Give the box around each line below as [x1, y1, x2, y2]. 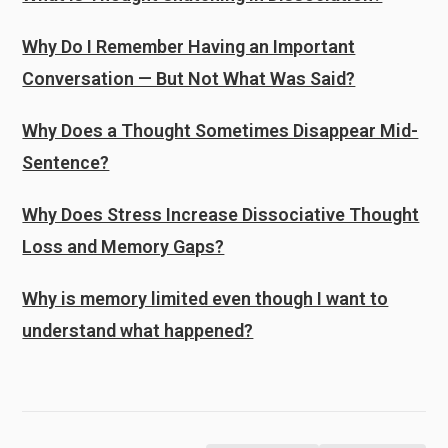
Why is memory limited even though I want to [22, 288, 389, 309]
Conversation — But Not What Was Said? [22, 68, 356, 89]
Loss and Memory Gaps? [22, 236, 225, 257]
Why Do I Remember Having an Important [22, 36, 356, 57]
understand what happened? [22, 320, 254, 341]
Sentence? [22, 152, 110, 173]
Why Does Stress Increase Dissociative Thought [22, 204, 420, 225]
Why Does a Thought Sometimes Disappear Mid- [22, 120, 419, 141]
